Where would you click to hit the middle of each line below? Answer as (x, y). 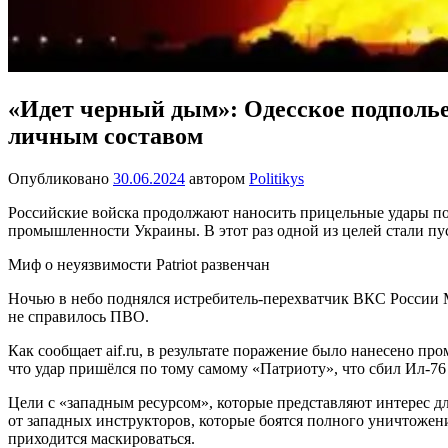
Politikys (276, 178)
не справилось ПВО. (78, 316)
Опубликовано (60, 178)
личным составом (105, 135)
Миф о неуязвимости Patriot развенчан (139, 264)
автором (217, 178)
